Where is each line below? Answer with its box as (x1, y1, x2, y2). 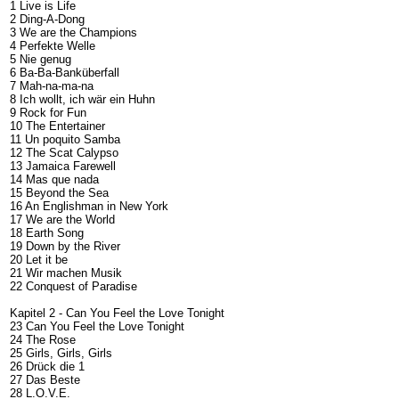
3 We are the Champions (10, 25, 137, 39)
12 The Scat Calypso (10, 145, 118, 159)
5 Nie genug (10, 52, 71, 66)
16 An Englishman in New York (10, 199, 168, 213)
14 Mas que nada (10, 172, 99, 186)
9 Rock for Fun (10, 105, 86, 119)
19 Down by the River (10, 239, 120, 253)
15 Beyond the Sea (10, 185, 109, 199)
